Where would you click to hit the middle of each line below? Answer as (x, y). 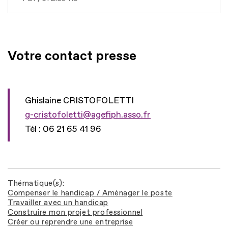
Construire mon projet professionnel (75, 212)
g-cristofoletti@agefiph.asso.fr (88, 115)
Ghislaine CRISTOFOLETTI (79, 100)
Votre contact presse (72, 56)
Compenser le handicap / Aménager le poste (90, 193)
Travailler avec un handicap (58, 203)
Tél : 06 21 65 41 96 (63, 129)
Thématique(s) (35, 183)
